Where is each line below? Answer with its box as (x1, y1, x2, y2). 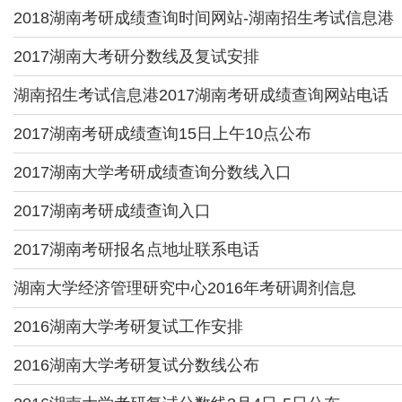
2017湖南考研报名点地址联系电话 (13, 240, 259, 258)
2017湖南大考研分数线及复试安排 (13, 48, 259, 66)
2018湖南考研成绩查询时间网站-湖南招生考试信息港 (13, 9, 394, 27)
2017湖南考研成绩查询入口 (13, 202, 211, 220)
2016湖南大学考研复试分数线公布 (13, 356, 259, 374)
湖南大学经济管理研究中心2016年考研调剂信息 (13, 279, 356, 297)
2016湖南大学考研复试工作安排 (13, 318, 243, 336)
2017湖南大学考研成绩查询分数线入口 (13, 163, 292, 181)
